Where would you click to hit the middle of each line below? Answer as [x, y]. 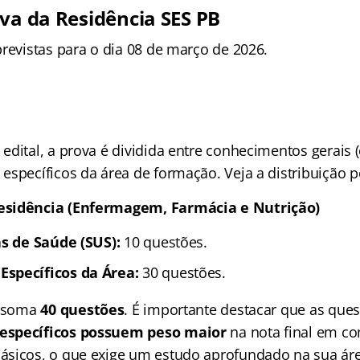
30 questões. [182, 272]
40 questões [82, 309]
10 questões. [164, 241]
